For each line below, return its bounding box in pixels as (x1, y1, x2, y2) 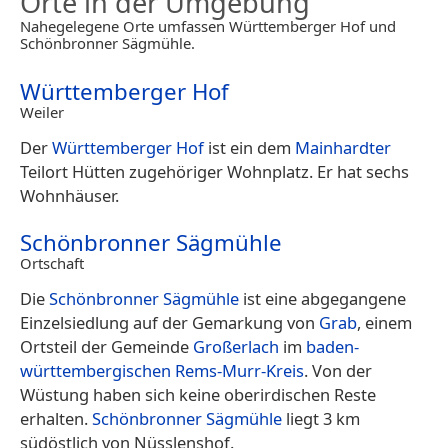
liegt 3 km (282, 407, 360, 431)
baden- (306, 335, 359, 359)
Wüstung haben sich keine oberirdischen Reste (20, 383, 376, 407)
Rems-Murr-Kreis (175, 359, 304, 383)
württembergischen (20, 359, 171, 383)
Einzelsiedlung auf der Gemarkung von (20, 311, 319, 335)
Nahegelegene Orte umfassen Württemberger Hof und (20, 16, 396, 37)
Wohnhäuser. (20, 184, 119, 208)
